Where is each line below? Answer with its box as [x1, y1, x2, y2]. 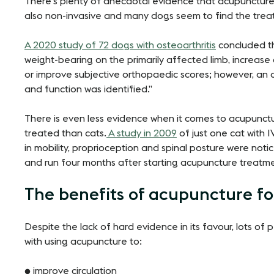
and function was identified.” [24, 84, 152, 94]
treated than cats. [24, 128, 106, 138]
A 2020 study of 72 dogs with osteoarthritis [24, 40, 216, 50]
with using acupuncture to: [24, 236, 142, 246]
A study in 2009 [106, 128, 177, 138]
